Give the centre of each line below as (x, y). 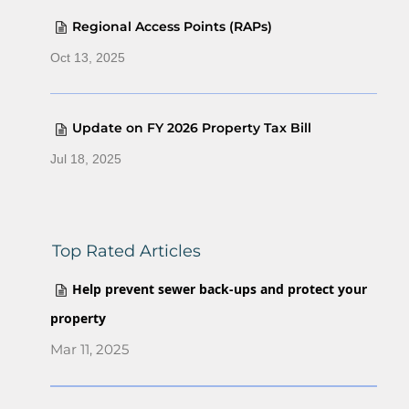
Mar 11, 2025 (89, 350)
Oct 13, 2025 (88, 57)
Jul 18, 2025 (86, 159)
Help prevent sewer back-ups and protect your (220, 289)
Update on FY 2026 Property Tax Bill (192, 128)
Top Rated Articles (126, 252)
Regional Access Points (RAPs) (172, 26)
